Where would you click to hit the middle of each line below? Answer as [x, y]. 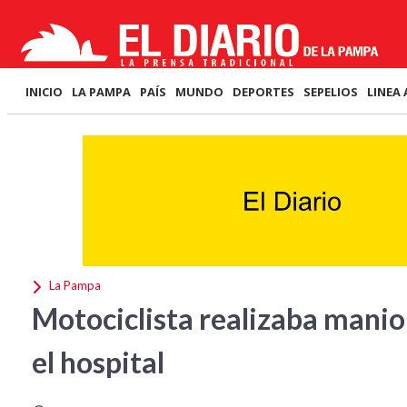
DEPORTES [263, 92]
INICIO [44, 92]
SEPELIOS [331, 92]
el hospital [98, 362]
